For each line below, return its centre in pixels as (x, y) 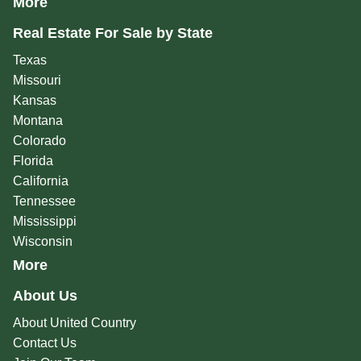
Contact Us (44, 343)
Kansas (34, 101)
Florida (33, 161)
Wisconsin (42, 242)
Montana (37, 121)
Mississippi (44, 222)
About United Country (74, 323)
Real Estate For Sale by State (112, 33)
